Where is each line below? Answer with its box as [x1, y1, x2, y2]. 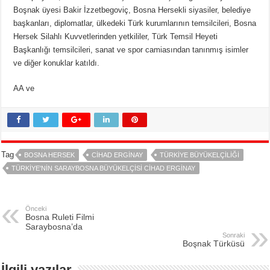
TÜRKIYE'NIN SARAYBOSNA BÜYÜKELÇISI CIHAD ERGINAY [11, 164, 196, 172]
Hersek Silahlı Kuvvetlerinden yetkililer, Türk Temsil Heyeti [13, 31, 218, 41]
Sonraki [222, 231, 245, 239]
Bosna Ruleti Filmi [25, 212, 95, 222]
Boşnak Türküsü [182, 238, 245, 248]
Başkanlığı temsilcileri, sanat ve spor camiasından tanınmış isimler [13, 45, 249, 54]
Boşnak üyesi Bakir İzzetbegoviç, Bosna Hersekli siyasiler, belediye [13, 5, 251, 14]
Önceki [25, 204, 47, 212]
